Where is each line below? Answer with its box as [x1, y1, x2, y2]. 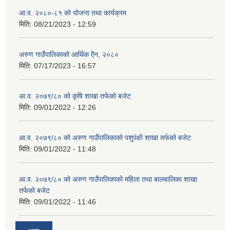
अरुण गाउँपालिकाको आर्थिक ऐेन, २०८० [19, 50, 119, 59]
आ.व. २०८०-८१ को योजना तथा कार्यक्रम [19, 9, 126, 17]
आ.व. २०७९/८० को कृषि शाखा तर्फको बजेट [19, 92, 131, 101]
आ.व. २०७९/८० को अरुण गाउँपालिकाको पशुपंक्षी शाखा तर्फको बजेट [19, 133, 191, 142]
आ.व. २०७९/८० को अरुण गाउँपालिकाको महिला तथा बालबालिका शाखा [19, 175, 197, 184]
